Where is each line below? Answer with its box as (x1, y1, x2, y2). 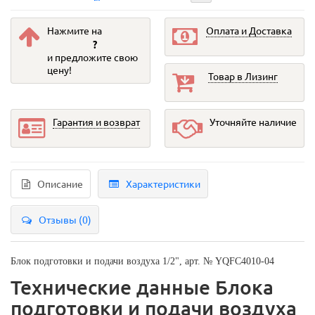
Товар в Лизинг (208, 70, 278, 83)
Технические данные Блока (11, 275, 274, 300)
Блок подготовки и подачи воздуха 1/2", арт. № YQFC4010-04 (11, 256, 274, 267)
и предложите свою (47, 51, 138, 64)
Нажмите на (47, 24, 102, 37)
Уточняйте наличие (210, 115, 297, 129)
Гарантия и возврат (53, 115, 140, 129)
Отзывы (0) (39, 213, 91, 226)
